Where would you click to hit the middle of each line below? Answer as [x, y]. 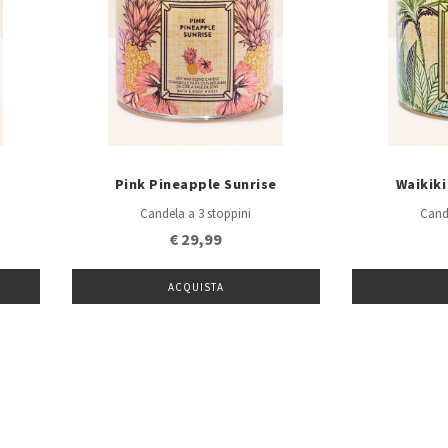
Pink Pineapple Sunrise [195, 184]
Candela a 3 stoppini [196, 214]
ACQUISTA [196, 288]
